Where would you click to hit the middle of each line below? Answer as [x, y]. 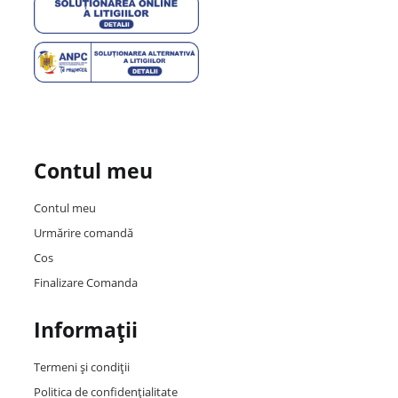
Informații [85, 329]
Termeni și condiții [81, 366]
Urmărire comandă [83, 232]
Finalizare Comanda [85, 282]
